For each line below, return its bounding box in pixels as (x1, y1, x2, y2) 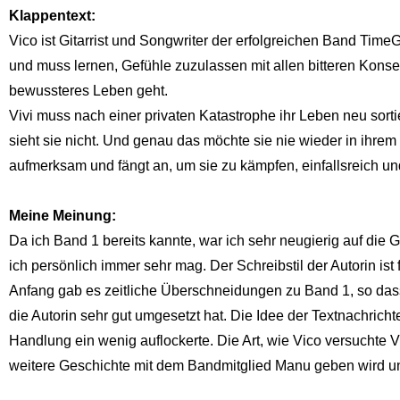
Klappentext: (9, 7, 99, 23)
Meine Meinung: (9, 207, 120, 223)
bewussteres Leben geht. (9, 82, 168, 98)
